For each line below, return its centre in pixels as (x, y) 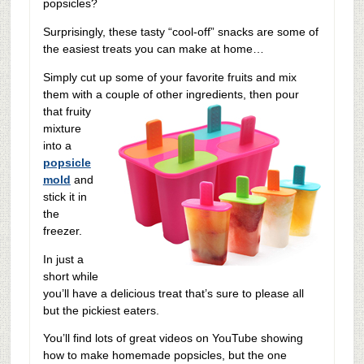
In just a (63, 259)
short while (70, 276)
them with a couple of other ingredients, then (157, 94)
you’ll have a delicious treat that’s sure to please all (173, 293)
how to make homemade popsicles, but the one (165, 355)
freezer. (62, 230)
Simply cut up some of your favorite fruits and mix (169, 77)
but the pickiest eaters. (101, 310)
